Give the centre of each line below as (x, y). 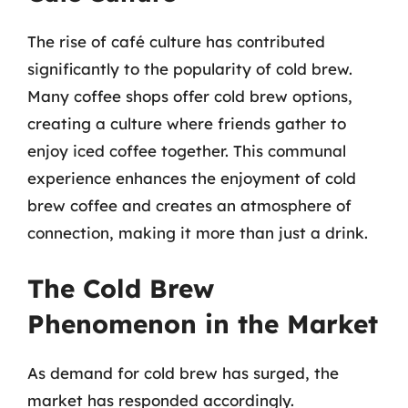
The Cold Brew (121, 288)
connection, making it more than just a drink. (198, 233)
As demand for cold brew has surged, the (183, 372)
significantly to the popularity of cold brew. (190, 69)
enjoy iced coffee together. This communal (187, 151)
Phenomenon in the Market (203, 323)
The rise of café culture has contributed (176, 41)
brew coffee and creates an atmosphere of (189, 205)
